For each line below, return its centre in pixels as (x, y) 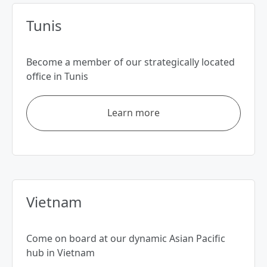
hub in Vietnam (60, 253)
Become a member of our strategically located (131, 62)
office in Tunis (57, 77)
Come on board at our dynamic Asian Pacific (126, 239)
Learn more (133, 113)
